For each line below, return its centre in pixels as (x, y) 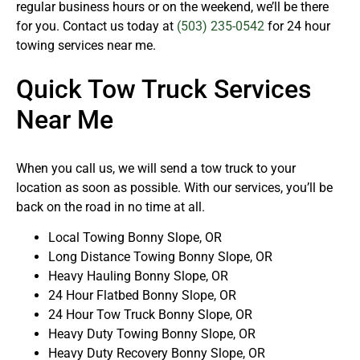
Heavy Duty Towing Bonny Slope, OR (152, 334)
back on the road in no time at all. (110, 207)
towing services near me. (86, 46)
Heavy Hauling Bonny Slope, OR (138, 276)
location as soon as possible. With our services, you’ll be (174, 188)
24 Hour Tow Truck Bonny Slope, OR (150, 315)
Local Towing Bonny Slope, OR (135, 238)
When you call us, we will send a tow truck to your (156, 169)
